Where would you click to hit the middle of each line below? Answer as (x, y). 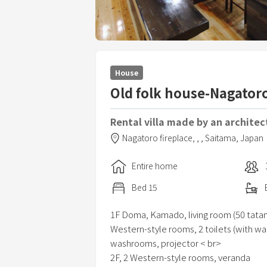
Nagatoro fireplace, (159, 138)
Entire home (155, 166)
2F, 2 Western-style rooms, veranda (180, 257)
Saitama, (223, 138)
